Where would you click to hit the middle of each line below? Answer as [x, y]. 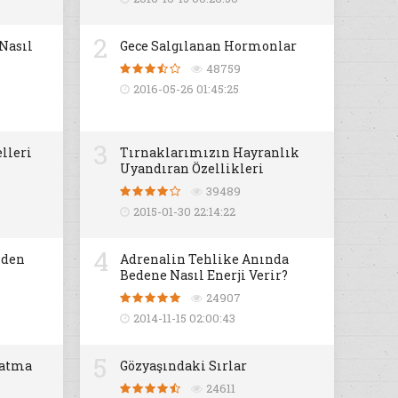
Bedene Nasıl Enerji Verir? [204, 275]
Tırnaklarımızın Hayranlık [210, 152]
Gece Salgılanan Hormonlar [209, 46]
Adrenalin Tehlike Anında [205, 259]
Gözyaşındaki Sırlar [184, 366]
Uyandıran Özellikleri [192, 168]
